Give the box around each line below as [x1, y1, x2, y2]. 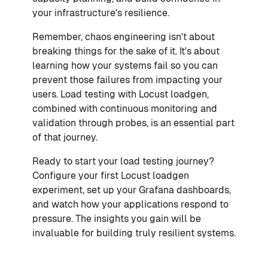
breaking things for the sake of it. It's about [32, 45, 220, 57]
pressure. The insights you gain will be [32, 212, 201, 224]
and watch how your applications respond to [32, 198, 229, 210]
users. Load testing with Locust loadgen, [32, 88, 209, 100]
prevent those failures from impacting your [32, 74, 223, 86]
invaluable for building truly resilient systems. [32, 227, 236, 239]
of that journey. [32, 131, 98, 143]
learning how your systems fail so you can [32, 59, 218, 71]
